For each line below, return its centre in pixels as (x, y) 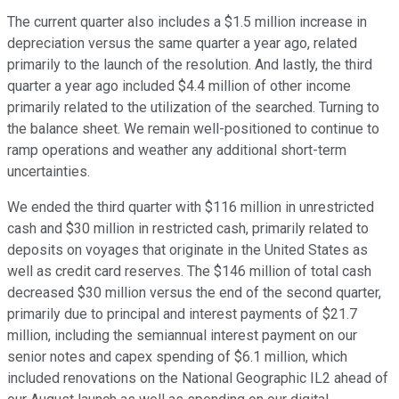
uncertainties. (49, 172)
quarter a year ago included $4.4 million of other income (179, 86)
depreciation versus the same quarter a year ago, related (182, 44)
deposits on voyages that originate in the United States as (187, 250)
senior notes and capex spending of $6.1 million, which (177, 357)
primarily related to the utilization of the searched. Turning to (193, 108)
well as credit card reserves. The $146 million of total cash (189, 272)
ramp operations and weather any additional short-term (177, 151)
